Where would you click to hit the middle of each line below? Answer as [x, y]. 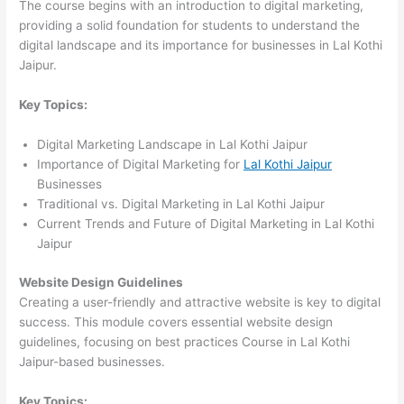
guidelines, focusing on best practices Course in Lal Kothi [185, 341]
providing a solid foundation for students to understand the [190, 26]
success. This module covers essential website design [176, 321]
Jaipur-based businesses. [92, 361]
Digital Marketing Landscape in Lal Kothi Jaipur [173, 145]
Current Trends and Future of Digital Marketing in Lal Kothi [206, 224]
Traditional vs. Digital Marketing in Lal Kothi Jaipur [181, 204]
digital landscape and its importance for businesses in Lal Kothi [201, 46]
